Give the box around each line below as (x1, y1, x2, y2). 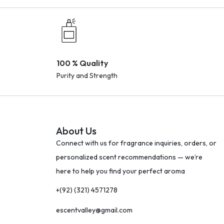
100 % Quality (56, 58, 108, 68)
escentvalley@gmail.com (56, 205, 132, 214)
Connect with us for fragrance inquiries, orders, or (56, 138, 216, 147)
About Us (56, 124, 96, 137)
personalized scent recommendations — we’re (56, 152, 202, 161)
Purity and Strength (56, 71, 117, 80)
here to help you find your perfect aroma (56, 166, 185, 175)
